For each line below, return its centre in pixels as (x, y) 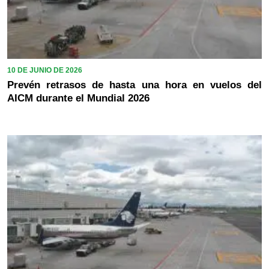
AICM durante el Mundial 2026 (78, 98)
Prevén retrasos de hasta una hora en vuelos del (134, 85)
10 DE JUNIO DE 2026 (45, 70)
